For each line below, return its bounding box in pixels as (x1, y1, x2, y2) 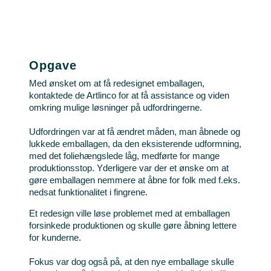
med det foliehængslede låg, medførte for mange (28, 151, 220, 162)
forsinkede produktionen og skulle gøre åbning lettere (28, 220, 237, 231)
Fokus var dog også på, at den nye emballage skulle (28, 256, 234, 267)
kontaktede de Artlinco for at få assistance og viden (28, 90, 229, 101)
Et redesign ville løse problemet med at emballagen (28, 208, 230, 219)
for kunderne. (28, 232, 81, 243)
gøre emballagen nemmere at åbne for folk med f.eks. (28, 175, 240, 186)
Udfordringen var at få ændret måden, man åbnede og (28, 126, 240, 137)
